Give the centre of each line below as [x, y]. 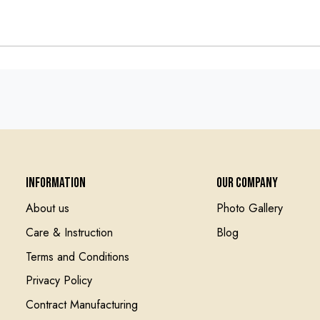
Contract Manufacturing [82, 304]
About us [47, 209]
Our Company [247, 183]
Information [56, 183]
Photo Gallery [249, 209]
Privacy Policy [59, 281]
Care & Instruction [69, 232]
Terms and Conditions [77, 256]
